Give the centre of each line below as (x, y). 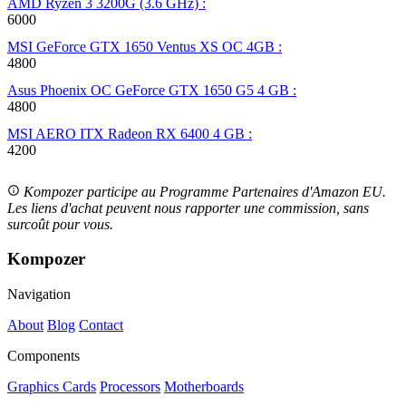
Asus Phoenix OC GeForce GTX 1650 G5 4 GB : (152, 90)
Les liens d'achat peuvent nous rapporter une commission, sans (188, 208)
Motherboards (204, 387)
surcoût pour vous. (60, 224)
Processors (130, 387)
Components (43, 356)
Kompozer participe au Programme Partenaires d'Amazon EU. (205, 191)
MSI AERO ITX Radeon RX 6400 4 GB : (130, 133)
